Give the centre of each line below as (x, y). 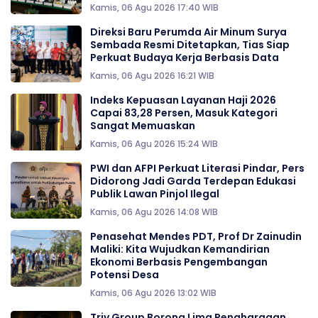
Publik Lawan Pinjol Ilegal (155, 194)
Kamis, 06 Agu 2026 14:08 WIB (154, 212)
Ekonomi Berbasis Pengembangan (179, 262)
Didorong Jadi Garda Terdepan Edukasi (193, 181)
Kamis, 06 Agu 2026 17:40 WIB (154, 8)
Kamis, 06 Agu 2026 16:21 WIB (152, 76)
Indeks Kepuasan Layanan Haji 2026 (183, 100)
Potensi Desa (125, 275)
